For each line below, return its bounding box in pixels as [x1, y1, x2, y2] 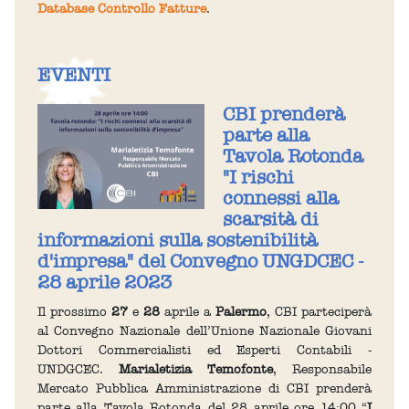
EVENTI [37, 63, 110, 87]
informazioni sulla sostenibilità [37, 228, 318, 252]
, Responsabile [273, 361, 372, 377]
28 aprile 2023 [37, 270, 172, 294]
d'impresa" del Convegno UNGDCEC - [37, 249, 363, 273]
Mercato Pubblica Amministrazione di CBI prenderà [37, 380, 372, 396]
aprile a [160, 303, 215, 320]
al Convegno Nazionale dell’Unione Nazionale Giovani [37, 322, 372, 339]
